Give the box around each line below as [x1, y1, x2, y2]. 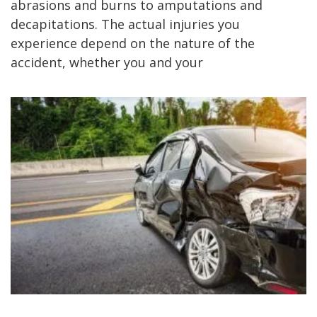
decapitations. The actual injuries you [11, 15, 240, 33]
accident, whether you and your [11, 53, 203, 71]
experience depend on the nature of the [11, 34, 255, 52]
